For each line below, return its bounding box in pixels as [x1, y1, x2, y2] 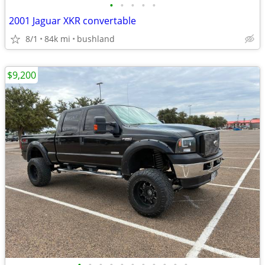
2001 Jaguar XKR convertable [9, 14, 136, 27]
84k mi [44, 33, 70, 44]
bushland [77, 33, 115, 44]
